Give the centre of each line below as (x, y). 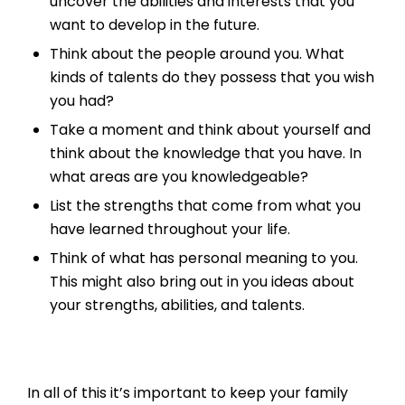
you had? (82, 101)
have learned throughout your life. (170, 230)
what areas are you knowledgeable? (179, 177)
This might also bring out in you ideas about (202, 282)
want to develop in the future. (155, 25)
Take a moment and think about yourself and (210, 130)
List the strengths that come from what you (205, 206)
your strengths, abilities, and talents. (177, 306)
